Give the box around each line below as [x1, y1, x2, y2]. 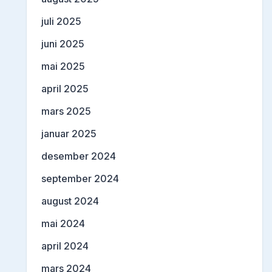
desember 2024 [41, 149, 116, 162]
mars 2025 [41, 104, 91, 117]
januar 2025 [41, 127, 97, 140]
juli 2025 [41, 15, 81, 27]
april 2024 [41, 239, 89, 252]
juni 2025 [41, 37, 84, 50]
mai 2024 [41, 217, 85, 229]
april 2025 [41, 82, 89, 95]
